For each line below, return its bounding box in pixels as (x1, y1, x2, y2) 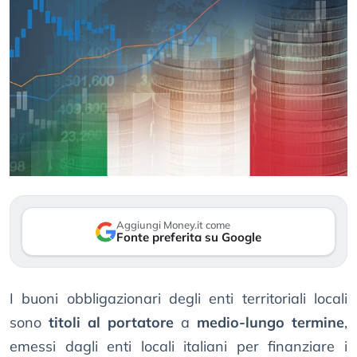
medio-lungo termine (197, 313, 344, 332)
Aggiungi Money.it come (116, 218, 230, 232)
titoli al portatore (49, 313, 174, 332)
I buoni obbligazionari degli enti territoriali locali (10, 289, 347, 308)
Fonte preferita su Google (116, 229, 261, 245)
